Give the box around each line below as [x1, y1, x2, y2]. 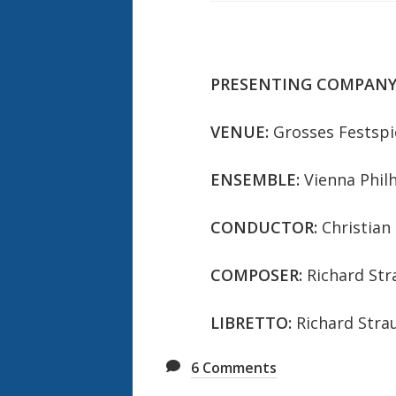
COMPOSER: [209, 264, 302, 286]
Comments [199, 358, 277, 378]
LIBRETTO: [209, 312, 292, 334]
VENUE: [209, 121, 269, 143]
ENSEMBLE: [209, 169, 300, 191]
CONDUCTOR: [209, 217, 317, 239]
